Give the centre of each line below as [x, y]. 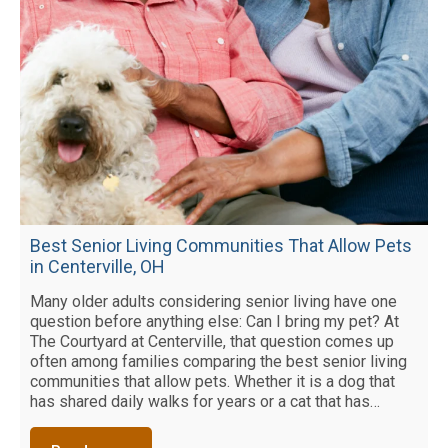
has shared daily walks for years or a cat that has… [205, 402]
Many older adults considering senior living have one [213, 302]
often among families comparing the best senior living [218, 362]
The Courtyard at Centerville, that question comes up [212, 342]
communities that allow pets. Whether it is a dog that [212, 382]
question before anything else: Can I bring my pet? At [214, 322]
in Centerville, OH [97, 267]
